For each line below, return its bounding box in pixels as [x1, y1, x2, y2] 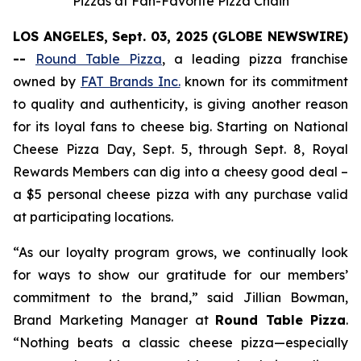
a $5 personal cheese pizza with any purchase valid [13, 186, 348, 202]
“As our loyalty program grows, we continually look [13, 244, 348, 260]
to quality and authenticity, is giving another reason [13, 96, 348, 112]
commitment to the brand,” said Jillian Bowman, [13, 289, 348, 305]
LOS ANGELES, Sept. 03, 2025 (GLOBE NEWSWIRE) [13, 28, 348, 44]
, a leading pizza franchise [162, 51, 348, 67]
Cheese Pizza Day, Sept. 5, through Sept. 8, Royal [13, 141, 348, 157]
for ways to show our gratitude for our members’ [13, 267, 348, 283]
